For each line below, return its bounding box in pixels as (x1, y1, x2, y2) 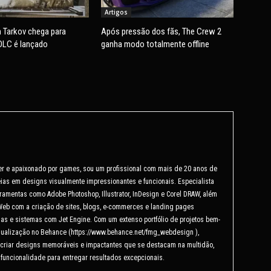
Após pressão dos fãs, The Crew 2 (101, 25, 222, 37)
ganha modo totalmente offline (101, 38, 210, 50)
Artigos (105, 7, 128, 16)
